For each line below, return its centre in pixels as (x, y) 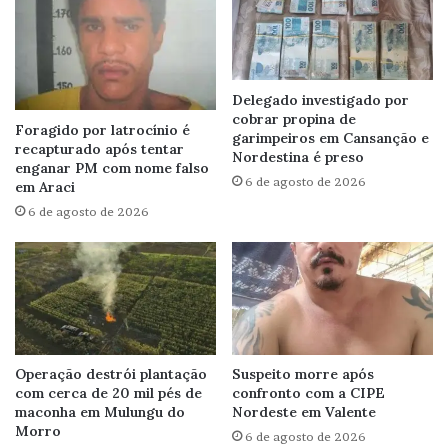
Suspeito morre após (303, 373)
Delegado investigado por (320, 99)
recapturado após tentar (99, 148)
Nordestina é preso (298, 156)
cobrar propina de (294, 118)
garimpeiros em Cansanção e (330, 137)
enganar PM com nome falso (112, 167)
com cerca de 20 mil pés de (108, 392)
